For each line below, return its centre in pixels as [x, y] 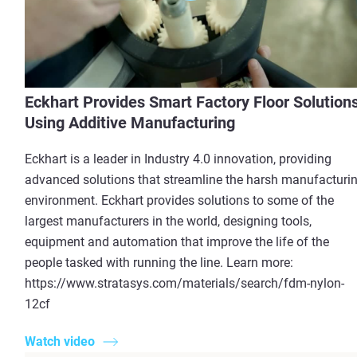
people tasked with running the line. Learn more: [159, 263]
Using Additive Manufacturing [130, 123]
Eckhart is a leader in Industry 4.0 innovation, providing [178, 159]
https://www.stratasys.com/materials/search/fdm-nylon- [184, 284]
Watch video [60, 341]
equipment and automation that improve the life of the [177, 242]
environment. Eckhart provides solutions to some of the [179, 201]
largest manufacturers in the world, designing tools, [168, 222]
